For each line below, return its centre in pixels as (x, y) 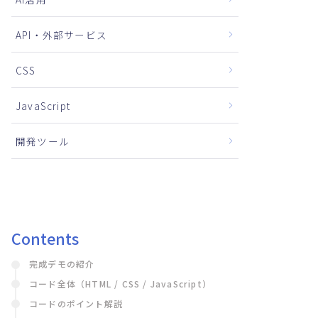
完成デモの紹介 (62, 264)
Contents (45, 238)
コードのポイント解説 (76, 303)
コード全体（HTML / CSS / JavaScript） (120, 284)
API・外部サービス (61, 35)
